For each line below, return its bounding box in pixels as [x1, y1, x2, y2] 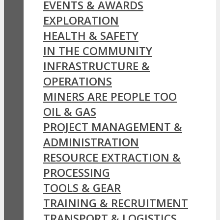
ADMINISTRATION [43, 135, 139, 150]
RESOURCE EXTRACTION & [43, 150, 181, 165]
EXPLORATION [43, 13, 119, 28]
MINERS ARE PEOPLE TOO [43, 89, 177, 105]
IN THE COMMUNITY [43, 43, 152, 59]
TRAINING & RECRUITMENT [43, 195, 188, 211]
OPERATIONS [43, 74, 112, 89]
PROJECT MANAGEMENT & [43, 119, 182, 135]
